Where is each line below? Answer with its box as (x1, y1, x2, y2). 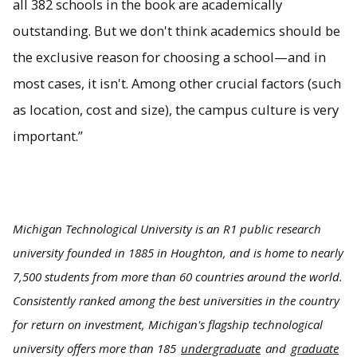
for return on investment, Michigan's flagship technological (13, 316, 323, 333)
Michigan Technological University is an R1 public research (13, 221, 321, 237)
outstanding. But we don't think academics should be (13, 21, 340, 40)
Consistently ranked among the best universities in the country (13, 292, 339, 309)
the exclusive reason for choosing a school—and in (13, 47, 326, 66)
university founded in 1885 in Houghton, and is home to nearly (13, 245, 343, 261)
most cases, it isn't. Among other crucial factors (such (13, 73, 341, 92)
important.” (13, 126, 83, 145)
